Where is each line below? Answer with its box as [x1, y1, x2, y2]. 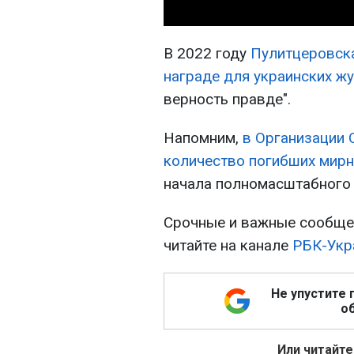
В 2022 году [164, 44, 250, 63]
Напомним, [164, 129, 243, 148]
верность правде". [164, 90, 291, 109]
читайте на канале [164, 236, 292, 255]
